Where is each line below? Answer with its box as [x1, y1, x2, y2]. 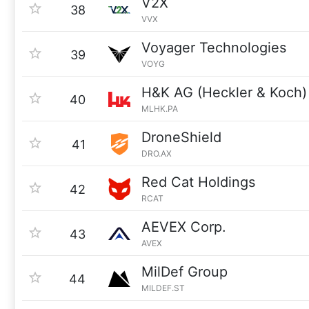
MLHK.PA [141, 103, 178, 114]
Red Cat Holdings [141, 174, 255, 190]
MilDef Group [141, 263, 228, 280]
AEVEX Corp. [141, 219, 226, 235]
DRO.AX [141, 148, 172, 159]
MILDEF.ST [141, 283, 185, 293]
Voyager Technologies [141, 39, 286, 56]
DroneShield [141, 129, 221, 146]
